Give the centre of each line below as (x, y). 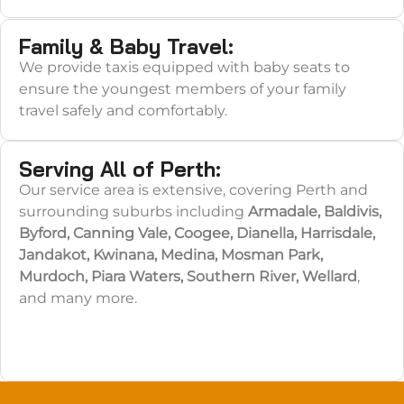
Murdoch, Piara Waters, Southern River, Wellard (188, 276)
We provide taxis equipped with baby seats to (184, 68)
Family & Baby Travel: (126, 47)
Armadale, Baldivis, (314, 211)
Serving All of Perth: (119, 169)
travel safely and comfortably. (123, 111)
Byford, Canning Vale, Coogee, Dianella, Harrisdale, (197, 233)
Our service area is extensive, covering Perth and (193, 189)
